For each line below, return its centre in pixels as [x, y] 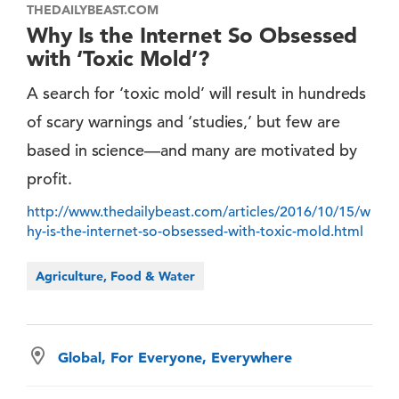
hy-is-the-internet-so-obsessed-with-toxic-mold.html [195, 231]
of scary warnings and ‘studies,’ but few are [183, 121]
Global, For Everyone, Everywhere [175, 357]
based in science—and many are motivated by [192, 150]
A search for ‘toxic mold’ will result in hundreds [197, 93]
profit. [49, 178]
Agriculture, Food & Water [115, 276]
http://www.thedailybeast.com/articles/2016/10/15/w [199, 212]
